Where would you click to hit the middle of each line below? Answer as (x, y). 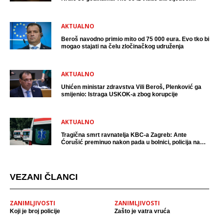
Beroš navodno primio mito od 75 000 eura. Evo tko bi (135, 39)
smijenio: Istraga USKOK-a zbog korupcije (120, 94)
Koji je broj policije (35, 211)
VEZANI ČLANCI (44, 177)
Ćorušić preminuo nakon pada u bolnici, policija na (131, 142)
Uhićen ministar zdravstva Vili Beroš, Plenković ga (131, 87)
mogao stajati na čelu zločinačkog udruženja (122, 46)
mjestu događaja (84, 149)
